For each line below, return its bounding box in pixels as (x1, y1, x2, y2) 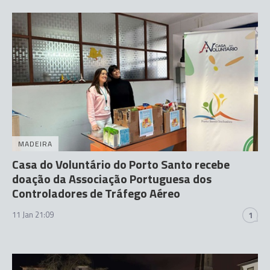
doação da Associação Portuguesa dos (12, 169, 212, 188)
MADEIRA (18, 137, 52, 149)
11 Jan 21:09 (12, 208, 54, 221)
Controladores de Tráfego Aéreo (12, 183, 180, 202)
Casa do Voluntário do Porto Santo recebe (12, 154, 230, 174)
